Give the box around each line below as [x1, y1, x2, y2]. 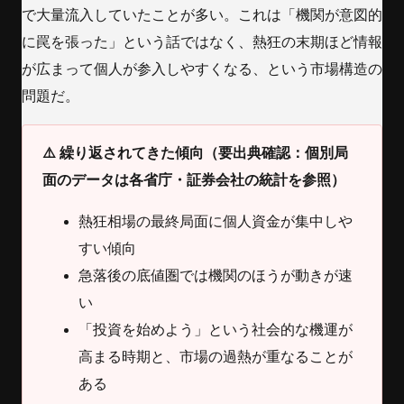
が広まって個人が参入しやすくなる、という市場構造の [22, 61, 382, 78]
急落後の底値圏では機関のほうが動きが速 [78, 268, 353, 284]
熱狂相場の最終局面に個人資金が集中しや [78, 214, 353, 230]
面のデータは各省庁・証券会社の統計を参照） [42, 172, 346, 188]
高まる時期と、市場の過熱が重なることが [78, 349, 353, 365]
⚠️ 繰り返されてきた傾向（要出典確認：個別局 [42, 145, 349, 161]
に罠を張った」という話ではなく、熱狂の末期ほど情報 [22, 34, 382, 50]
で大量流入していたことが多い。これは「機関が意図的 [22, 7, 382, 23]
